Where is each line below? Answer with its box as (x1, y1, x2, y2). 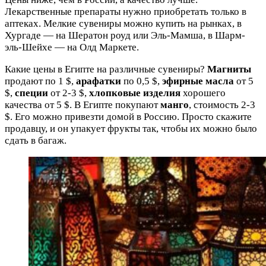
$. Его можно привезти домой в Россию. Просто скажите (5, 110, 252, 122)
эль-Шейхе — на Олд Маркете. (5, 41, 139, 53)
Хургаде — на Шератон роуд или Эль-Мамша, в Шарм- (5, 29, 245, 41)
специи (15, 87, 48, 99)
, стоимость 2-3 (189, 99, 255, 110)
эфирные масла (162, 75, 234, 87)
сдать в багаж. (5, 134, 66, 146)
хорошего (180, 87, 226, 99)
